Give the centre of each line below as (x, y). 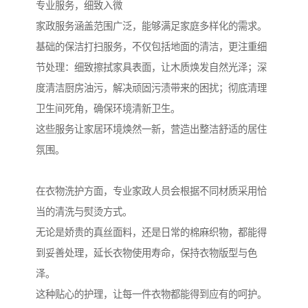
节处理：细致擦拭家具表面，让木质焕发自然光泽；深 (151, 68)
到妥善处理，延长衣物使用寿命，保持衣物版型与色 (146, 253)
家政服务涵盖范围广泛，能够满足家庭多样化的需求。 (151, 26)
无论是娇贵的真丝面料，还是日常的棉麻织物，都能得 (151, 233)
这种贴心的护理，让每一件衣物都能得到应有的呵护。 (151, 295)
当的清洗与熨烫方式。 (84, 212)
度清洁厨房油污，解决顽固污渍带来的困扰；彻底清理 (151, 88)
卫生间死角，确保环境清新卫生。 (108, 109)
